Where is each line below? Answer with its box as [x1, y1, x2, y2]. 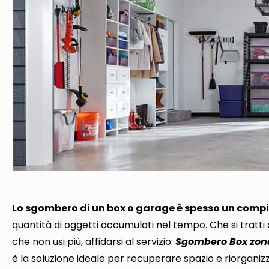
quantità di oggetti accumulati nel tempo [12, 217, 206, 232]
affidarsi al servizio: [85, 234, 176, 249]
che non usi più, [12, 234, 86, 249]
